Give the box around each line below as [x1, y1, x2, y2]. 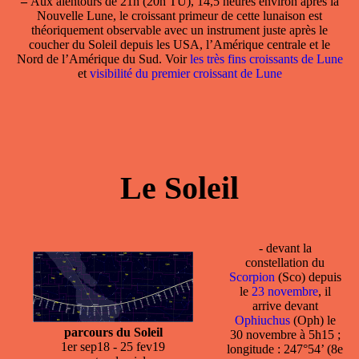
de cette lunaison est [218, 8, 322, 22]
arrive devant [252, 298, 318, 313]
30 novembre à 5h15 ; [229, 327, 341, 341]
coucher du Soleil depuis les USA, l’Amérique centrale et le [29, 37, 330, 51]
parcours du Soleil [63, 325, 163, 339]
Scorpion [228, 269, 275, 284]
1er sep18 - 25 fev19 [61, 339, 165, 353]
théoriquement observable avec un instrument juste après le [31, 22, 328, 37]
